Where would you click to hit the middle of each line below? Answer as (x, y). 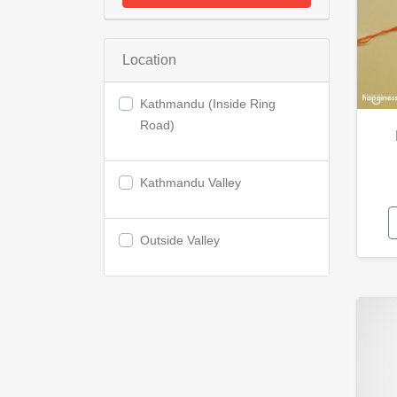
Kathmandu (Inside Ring (208, 104)
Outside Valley (180, 240)
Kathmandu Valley (191, 183)
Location (149, 60)
